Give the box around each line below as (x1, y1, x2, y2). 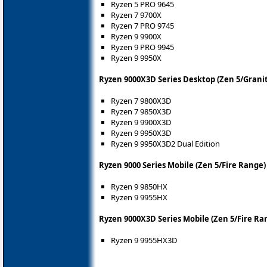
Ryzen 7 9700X (111, 10, 162, 21)
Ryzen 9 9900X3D (111, 117, 171, 128)
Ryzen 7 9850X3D (111, 106, 171, 117)
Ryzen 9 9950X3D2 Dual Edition (111, 138, 220, 150)
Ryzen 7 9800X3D (111, 95, 171, 107)
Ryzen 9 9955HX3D (111, 235, 177, 246)
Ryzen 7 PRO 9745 (111, 20, 174, 32)
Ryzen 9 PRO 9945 (111, 42, 174, 53)
